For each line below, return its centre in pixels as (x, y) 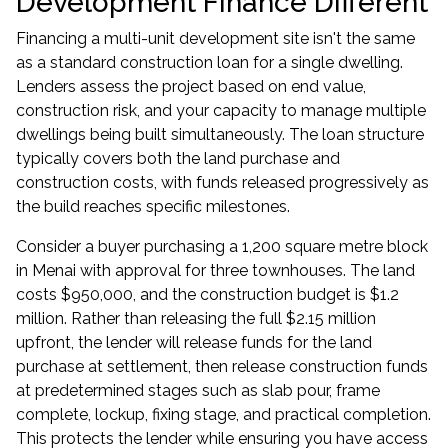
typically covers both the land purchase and (178, 158)
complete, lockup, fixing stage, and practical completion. (223, 414)
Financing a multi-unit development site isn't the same (215, 38)
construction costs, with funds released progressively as (222, 182)
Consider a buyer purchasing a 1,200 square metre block (222, 246)
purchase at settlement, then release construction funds (222, 366)
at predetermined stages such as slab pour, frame (198, 390)
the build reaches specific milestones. (153, 206)
